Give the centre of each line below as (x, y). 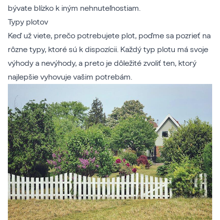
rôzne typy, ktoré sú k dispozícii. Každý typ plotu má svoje (108, 49)
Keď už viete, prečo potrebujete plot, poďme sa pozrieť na (109, 36)
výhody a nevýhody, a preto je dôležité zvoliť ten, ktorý (102, 63)
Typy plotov (28, 22)
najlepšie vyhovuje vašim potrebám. (70, 77)
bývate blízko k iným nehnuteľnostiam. (74, 8)
